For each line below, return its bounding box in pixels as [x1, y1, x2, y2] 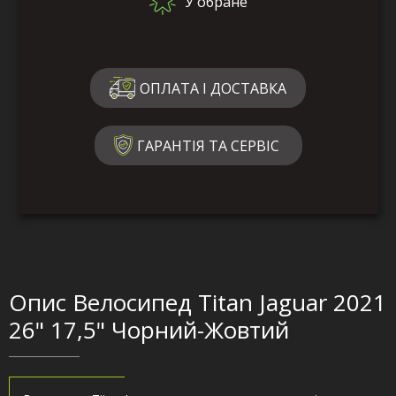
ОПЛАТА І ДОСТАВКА [140, 78, 286, 98]
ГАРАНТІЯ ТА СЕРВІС [136, 135, 279, 156]
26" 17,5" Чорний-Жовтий [9, 314, 289, 346]
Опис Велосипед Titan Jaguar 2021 [9, 286, 386, 319]
